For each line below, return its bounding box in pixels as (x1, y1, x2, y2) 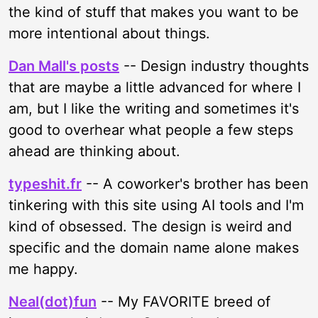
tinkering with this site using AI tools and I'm (9, 197, 304, 214)
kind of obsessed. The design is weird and (9, 218, 292, 235)
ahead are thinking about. (9, 143, 180, 160)
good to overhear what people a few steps (9, 121, 293, 138)
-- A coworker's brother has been (82, 175, 309, 192)
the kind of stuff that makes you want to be (9, 4, 299, 21)
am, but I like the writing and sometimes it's (9, 100, 299, 117)
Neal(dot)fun (9, 293, 97, 310)
